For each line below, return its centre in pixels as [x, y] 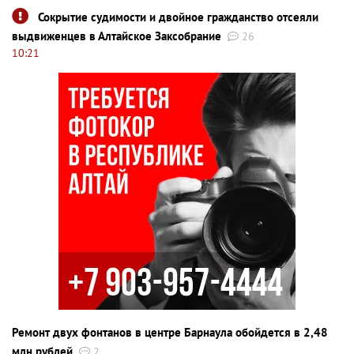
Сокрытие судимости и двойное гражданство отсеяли [178, 17]
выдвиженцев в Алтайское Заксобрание [117, 36]
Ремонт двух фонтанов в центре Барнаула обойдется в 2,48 [170, 332]
